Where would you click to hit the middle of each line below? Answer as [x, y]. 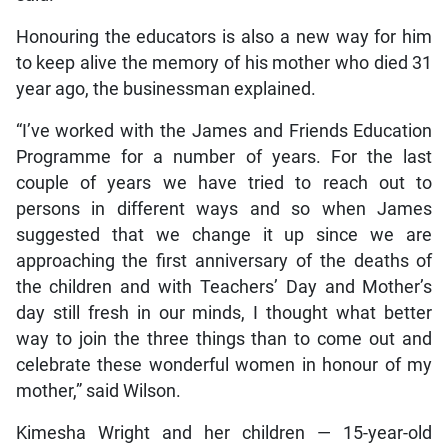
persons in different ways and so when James [224, 208]
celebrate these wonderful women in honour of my [224, 364]
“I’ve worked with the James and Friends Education [224, 130]
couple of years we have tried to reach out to [224, 182]
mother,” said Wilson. [98, 390]
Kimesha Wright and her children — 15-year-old [224, 432]
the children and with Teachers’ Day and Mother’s [224, 286]
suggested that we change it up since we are [224, 234]
